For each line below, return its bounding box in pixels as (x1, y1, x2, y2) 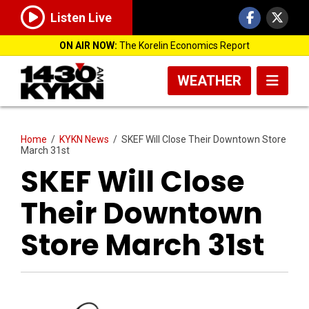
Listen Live (50, 10, 112, 26)
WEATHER (177, 72, 241, 89)
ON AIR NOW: (59, 40, 117, 51)
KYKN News (59, 133, 109, 145)
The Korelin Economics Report (117, 40, 250, 51)
